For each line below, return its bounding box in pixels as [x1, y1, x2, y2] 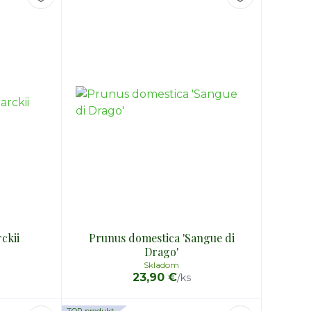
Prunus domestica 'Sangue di [88, 230, 235, 245]
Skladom [144, 260, 180, 270]
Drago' [144, 244, 179, 259]
